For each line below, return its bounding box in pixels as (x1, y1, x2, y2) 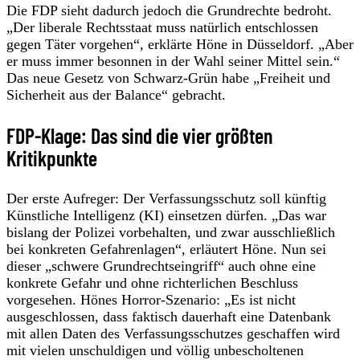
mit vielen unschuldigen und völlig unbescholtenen (6, 342, 304, 358)
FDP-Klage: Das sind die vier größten (6, 122, 272, 148)
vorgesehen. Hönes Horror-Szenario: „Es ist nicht (6, 291, 296, 308)
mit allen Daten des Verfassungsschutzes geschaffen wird (6, 325, 340, 342)
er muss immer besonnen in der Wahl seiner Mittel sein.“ (6, 52, 340, 69)
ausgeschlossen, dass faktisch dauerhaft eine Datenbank (6, 308, 331, 325)
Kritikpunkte (6, 145, 97, 170)
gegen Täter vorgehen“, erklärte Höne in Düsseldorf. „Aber (6, 35, 354, 52)
